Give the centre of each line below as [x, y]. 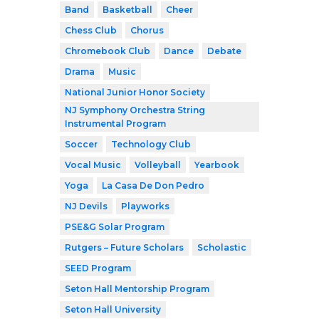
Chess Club [91, 31]
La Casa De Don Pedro [153, 186]
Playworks [145, 206]
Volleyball [158, 165]
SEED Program [98, 268]
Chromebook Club [108, 51]
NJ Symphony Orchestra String [135, 110]
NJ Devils [86, 206]
